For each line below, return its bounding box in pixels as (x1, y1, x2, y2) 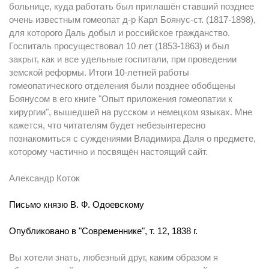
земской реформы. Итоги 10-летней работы (9, 67, 189, 77)
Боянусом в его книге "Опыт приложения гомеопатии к (9, 94, 232, 104)
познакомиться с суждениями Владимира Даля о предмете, (9, 133, 256, 144)
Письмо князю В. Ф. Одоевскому (9, 199, 144, 210)
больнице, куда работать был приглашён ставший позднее (9, 1, 254, 11)
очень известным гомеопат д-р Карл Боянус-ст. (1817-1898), (9, 14, 256, 25)
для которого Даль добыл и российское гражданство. (9, 28, 230, 38)
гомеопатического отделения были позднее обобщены (9, 80, 235, 91)
